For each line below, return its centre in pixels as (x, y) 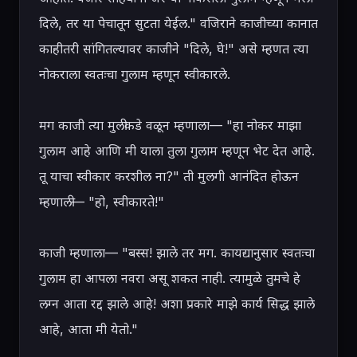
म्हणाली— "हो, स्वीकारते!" (102, 202)
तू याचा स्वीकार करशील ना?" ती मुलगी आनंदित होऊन (169, 176)
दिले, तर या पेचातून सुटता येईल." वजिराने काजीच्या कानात (178, 23)
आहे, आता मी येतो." (88, 329)
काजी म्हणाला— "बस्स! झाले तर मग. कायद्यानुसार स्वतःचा (177, 253)
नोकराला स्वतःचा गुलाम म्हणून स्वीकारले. (135, 74)
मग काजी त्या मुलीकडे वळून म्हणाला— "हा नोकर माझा (170, 125)
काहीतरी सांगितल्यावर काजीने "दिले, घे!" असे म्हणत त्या (174, 49)
